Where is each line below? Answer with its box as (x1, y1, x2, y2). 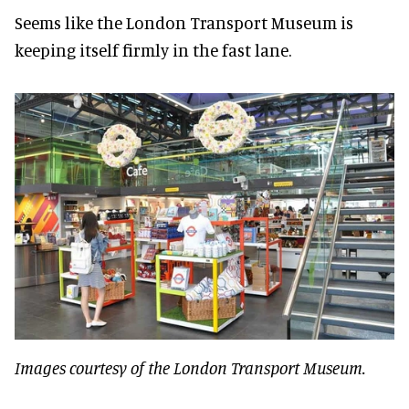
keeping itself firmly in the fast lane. (15, 38, 291, 60)
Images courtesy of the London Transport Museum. (15, 357, 370, 379)
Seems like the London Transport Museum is (15, 11, 353, 33)
